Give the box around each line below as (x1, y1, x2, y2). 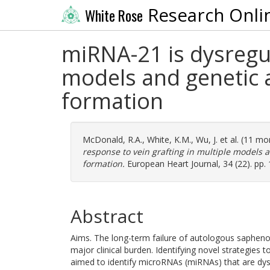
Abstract (71, 204, 143, 228)
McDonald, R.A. (83, 134, 142, 145)
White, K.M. (147, 134, 191, 145)
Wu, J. (196, 134, 218, 145)
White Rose (84, 5, 143, 26)
